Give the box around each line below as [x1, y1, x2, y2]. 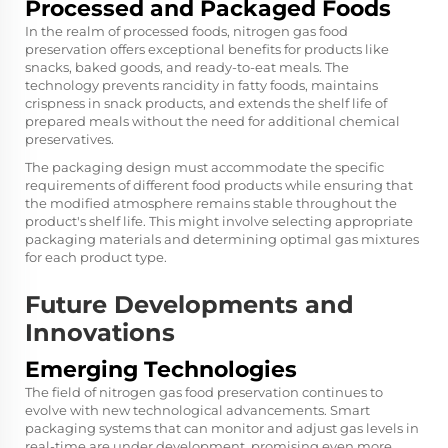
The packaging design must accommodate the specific [25, 159, 384, 175]
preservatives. [25, 131, 114, 147]
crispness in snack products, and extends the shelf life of [25, 95, 387, 111]
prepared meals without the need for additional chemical [25, 113, 400, 129]
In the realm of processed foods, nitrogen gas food [25, 23, 348, 39]
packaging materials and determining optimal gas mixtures [25, 231, 419, 247]
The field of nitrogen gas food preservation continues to [25, 384, 383, 400]
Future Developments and [25, 290, 354, 319]
